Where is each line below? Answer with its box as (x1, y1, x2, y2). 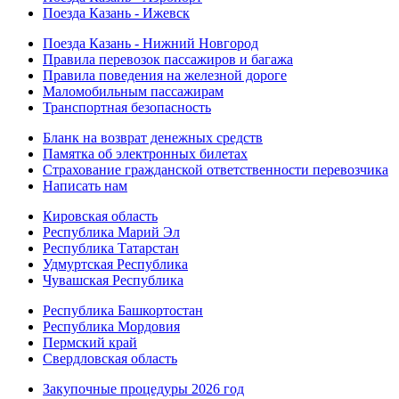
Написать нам (43, 178, 127, 193)
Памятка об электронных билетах (43, 146, 248, 161)
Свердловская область (43, 351, 177, 366)
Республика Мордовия (43, 319, 180, 334)
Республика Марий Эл (43, 224, 180, 240)
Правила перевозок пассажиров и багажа (43, 52, 293, 67)
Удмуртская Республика (43, 256, 188, 272)
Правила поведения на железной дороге (43, 68, 287, 83)
